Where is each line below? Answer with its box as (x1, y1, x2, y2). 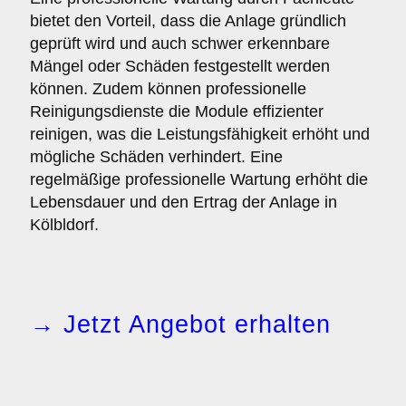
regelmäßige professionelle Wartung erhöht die (30, 170, 368, 188)
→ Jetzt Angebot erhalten (30, 311, 331, 338)
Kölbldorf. (30, 216, 99, 234)
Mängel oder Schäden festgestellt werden (30, 57, 330, 75)
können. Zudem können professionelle (30, 80, 306, 98)
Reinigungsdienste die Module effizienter (30, 102, 324, 121)
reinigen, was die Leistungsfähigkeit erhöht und (30, 125, 370, 143)
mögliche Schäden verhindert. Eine (30, 148, 283, 166)
